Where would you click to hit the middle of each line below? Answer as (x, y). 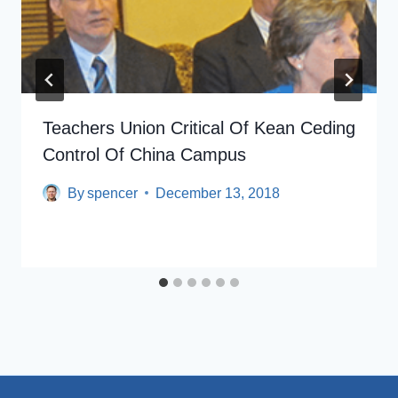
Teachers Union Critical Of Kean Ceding (199, 127)
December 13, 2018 (218, 193)
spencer (113, 193)
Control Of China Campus (144, 154)
